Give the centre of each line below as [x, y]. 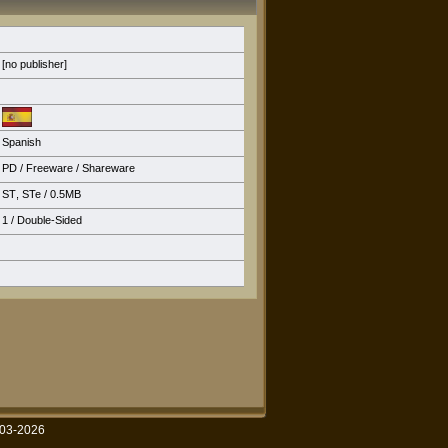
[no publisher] [34, 64]
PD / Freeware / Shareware [68, 168]
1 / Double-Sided [42, 220]
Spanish [21, 142]
